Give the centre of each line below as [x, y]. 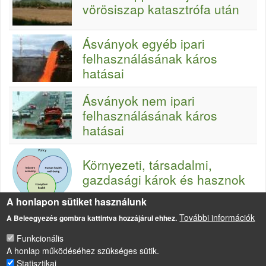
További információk [217, 217]
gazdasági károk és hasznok [164, 179]
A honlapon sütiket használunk [77, 202]
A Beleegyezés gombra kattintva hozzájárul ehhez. [92, 218]
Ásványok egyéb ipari [144, 43]
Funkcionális [40, 238]
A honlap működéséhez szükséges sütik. [83, 251]
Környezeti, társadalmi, [147, 164]
